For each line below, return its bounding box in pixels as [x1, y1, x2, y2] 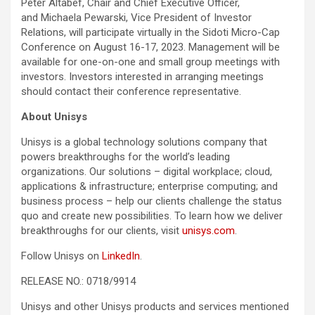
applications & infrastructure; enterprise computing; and [21, 180, 278, 193]
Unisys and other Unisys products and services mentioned [21, 300, 289, 314]
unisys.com [182, 224, 235, 238]
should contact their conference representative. [21, 85, 241, 98]
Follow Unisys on [21, 250, 102, 263]
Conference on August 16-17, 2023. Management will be [21, 41, 280, 54]
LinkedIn [102, 250, 140, 263]
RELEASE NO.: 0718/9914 [21, 275, 136, 288]
